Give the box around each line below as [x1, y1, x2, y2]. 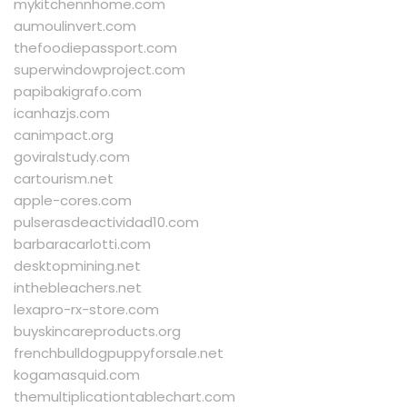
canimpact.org [14, 125, 114, 145]
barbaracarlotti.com [14, 234, 151, 254]
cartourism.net [14, 169, 114, 189]
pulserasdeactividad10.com [14, 213, 199, 233]
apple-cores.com [14, 191, 132, 211]
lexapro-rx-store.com [14, 300, 159, 320]
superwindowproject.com [14, 60, 185, 80]
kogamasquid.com [14, 365, 140, 385]
